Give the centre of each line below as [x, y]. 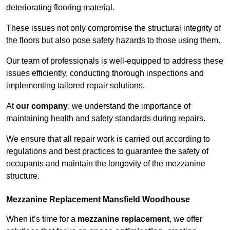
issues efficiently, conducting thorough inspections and [105, 73]
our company [42, 106]
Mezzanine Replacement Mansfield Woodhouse [98, 200]
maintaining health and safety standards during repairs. [106, 119]
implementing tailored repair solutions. [75, 86]
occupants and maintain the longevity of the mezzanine [106, 164]
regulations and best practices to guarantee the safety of [107, 151]
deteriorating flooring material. [60, 8]
